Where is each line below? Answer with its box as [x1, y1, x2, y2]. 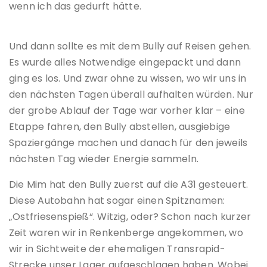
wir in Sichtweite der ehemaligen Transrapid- [9, 242, 225, 256]
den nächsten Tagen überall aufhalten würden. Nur [9, 88, 253, 102]
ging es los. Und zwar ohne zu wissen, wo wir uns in [9, 72, 247, 86]
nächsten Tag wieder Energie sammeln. [9, 152, 199, 166]
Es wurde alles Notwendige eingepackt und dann [9, 55, 241, 70]
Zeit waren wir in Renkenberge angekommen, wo [9, 226, 243, 240]
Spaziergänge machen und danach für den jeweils [9, 136, 248, 150]
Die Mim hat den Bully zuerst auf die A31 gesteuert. [9, 178, 249, 192]
